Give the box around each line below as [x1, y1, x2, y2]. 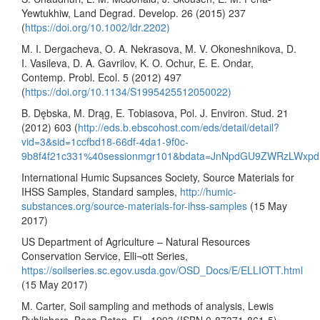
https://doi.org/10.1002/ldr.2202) [25, 19, 170, 34]
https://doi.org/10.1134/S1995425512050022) [25, 84, 231, 99]
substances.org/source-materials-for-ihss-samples [21, 198, 247, 213]
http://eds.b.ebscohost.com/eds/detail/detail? [78, 119, 279, 134]
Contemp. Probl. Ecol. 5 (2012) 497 [21, 69, 181, 84]
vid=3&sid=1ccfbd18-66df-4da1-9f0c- [21, 134, 189, 149]
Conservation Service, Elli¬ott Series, [21, 248, 188, 263]
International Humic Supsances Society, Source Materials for [21, 169, 294, 184]
